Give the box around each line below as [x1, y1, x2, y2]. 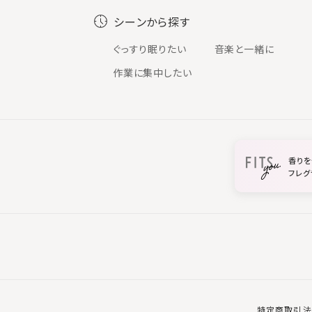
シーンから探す [114, 13, 190, 30]
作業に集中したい [113, 65, 192, 80]
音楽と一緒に [214, 42, 274, 56]
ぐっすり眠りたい [113, 42, 187, 56]
